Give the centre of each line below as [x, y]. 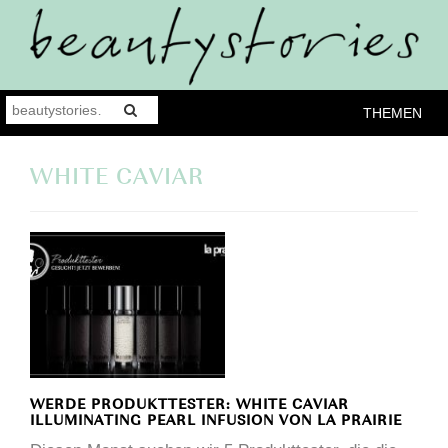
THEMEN [392, 113]
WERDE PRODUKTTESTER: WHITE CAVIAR [189, 406]
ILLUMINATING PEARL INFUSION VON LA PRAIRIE [216, 422]
